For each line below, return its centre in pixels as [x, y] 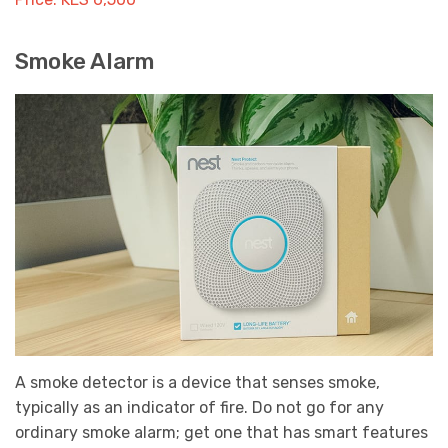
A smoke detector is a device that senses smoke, [197, 382]
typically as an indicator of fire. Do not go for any [199, 407]
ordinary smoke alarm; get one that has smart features [221, 432]
